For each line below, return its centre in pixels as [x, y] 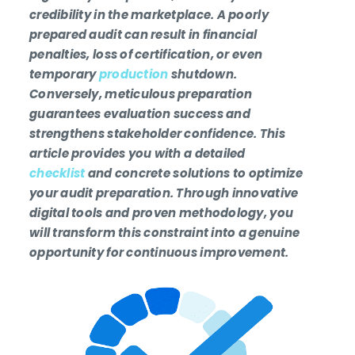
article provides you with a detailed [137, 154]
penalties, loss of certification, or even [146, 55]
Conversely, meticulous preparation [141, 94]
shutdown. [203, 74]
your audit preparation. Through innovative [164, 193]
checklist [57, 174]
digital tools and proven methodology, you [162, 213]
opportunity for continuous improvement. [159, 253]
